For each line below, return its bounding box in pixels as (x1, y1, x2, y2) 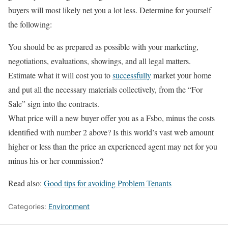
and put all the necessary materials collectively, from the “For (8, 84, 203, 95)
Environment (48, 202, 90, 211)
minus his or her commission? (8, 155, 103, 166)
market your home (151, 70, 211, 80)
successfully (112, 70, 151, 80)
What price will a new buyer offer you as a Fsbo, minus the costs (8, 112, 215, 123)
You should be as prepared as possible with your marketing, (8, 41, 198, 52)
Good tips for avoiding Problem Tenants (44, 178, 172, 188)
